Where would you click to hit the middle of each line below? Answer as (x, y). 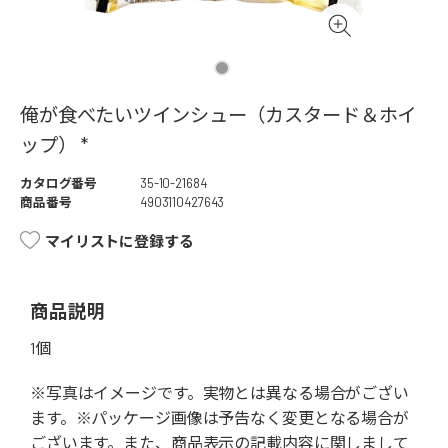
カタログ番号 (59, 183)
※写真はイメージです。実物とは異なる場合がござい (219, 393)
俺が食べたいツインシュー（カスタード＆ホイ (218, 115)
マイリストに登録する (119, 241)
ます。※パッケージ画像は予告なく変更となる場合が (219, 418)
